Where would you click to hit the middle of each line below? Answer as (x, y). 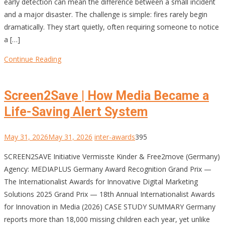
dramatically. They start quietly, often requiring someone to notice (111, 27)
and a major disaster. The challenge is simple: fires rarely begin (106, 14)
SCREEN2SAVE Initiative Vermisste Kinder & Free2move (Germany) (112, 157)
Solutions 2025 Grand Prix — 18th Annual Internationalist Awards (109, 194)
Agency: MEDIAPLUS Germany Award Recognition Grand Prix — (108, 169)
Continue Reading (33, 59)
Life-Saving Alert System (76, 112)
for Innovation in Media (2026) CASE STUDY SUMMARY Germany (110, 207)
